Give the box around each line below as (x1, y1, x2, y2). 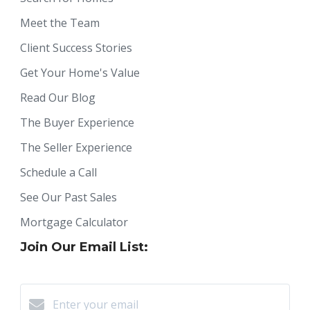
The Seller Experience (20, 139, 132, 155)
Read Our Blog (20, 89, 95, 105)
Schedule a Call (20, 164, 97, 180)
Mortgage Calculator (20, 214, 128, 230)
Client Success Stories (20, 39, 132, 55)
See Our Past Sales (20, 189, 117, 205)
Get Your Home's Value (20, 64, 140, 80)
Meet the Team (20, 15, 100, 30)
